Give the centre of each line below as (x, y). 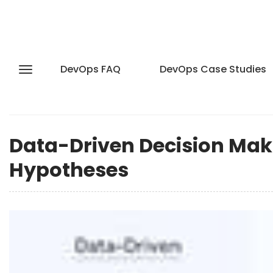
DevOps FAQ (90, 69)
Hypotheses (69, 170)
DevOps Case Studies (213, 69)
